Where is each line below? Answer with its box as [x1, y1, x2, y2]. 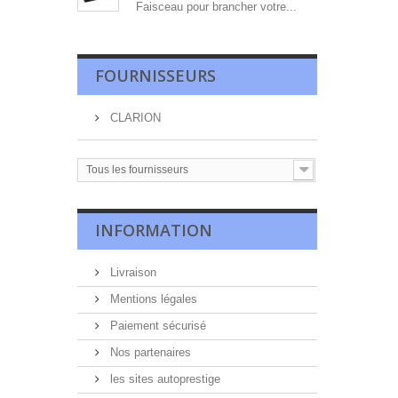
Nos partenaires [107, 346, 191, 359]
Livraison [107, 266, 156, 279]
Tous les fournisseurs [86, 163, 188, 176]
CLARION [107, 111, 161, 124]
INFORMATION [95, 219, 212, 241]
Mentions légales [107, 292, 197, 306]
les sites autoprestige [107, 372, 220, 386]
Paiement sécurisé [107, 319, 206, 332]
